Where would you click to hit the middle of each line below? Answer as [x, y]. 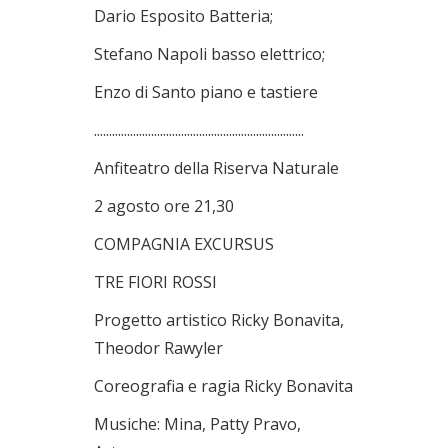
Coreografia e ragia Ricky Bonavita [223, 386]
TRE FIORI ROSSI [155, 282]
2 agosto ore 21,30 [164, 206]
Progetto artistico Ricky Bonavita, [219, 320]
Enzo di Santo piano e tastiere [206, 92]
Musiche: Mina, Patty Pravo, [197, 424]
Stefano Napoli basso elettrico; [209, 54]
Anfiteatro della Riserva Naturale [216, 168]
